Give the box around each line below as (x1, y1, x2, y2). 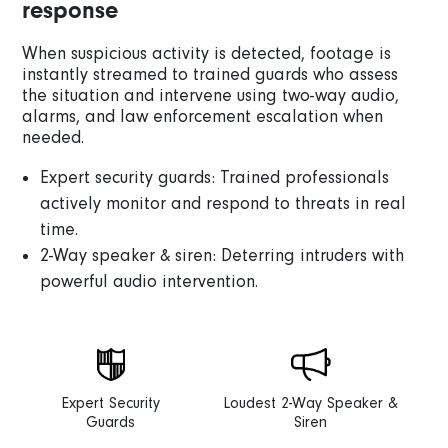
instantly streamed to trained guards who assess (22, 63, 399, 84)
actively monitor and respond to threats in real (40, 192, 407, 213)
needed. (22, 126, 85, 147)
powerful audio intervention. (40, 270, 259, 291)
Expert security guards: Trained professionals (40, 166, 390, 187)
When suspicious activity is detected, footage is (22, 42, 392, 63)
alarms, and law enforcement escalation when (22, 105, 384, 126)
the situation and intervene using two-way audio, (22, 84, 400, 105)
